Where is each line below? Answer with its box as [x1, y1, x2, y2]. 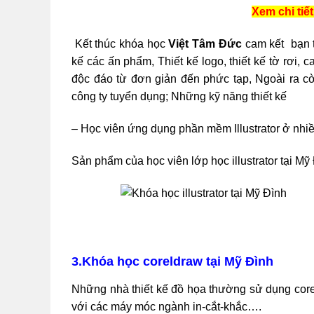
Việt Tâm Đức [168, 38, 242, 50]
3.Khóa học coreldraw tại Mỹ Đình [71, 254, 273, 269]
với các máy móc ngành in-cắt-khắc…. [71, 300, 261, 313]
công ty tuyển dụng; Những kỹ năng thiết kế [71, 90, 289, 103]
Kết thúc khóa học [71, 38, 169, 50]
